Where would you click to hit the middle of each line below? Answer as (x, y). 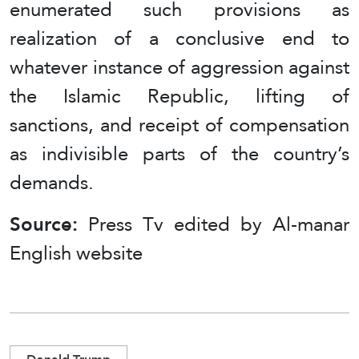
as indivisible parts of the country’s (179, 154)
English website (76, 253)
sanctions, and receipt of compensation (179, 125)
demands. (52, 183)
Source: (49, 224)
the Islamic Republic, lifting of (179, 96)
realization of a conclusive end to (179, 38)
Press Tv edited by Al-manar (219, 224)
